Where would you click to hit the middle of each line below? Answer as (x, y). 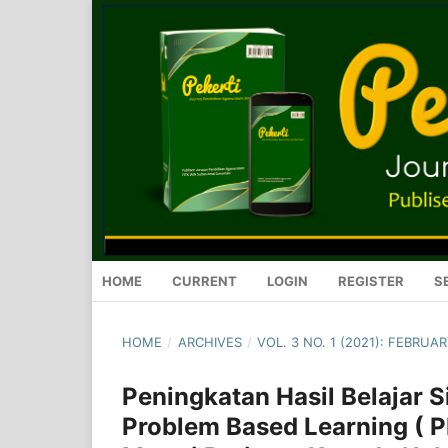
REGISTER (371, 280)
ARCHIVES (209, 341)
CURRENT (204, 280)
